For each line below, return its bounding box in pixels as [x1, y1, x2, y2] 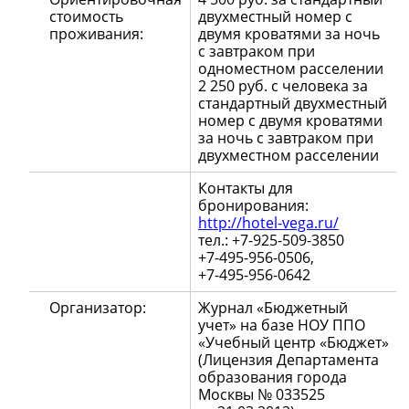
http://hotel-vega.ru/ [198, 213, 339, 234]
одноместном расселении [198, 58, 383, 79]
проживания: [49, 24, 144, 45]
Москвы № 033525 [198, 384, 325, 405]
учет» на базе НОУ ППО [198, 315, 365, 336]
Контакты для [198, 178, 293, 199]
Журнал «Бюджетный [198, 298, 348, 319]
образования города [198, 367, 347, 388]
